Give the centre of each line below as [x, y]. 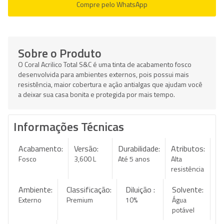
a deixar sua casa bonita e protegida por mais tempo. [96, 94]
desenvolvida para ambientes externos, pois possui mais [103, 74]
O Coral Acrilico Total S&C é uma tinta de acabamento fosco [105, 64]
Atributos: [188, 148]
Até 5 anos [134, 159]
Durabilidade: [139, 148]
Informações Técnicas [69, 126]
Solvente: [188, 189]
